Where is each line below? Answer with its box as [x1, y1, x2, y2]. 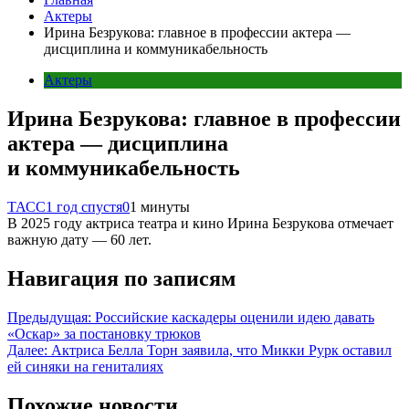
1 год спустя [46, 198, 122, 215]
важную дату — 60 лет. [7, 231, 152, 247]
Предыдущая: [7, 309, 91, 325]
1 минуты [130, 198, 190, 215]
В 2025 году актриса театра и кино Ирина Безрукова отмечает [7, 215, 393, 231]
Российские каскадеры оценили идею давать [95, 309, 374, 325]
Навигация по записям [7, 266, 236, 290]
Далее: [7, 341, 47, 358]
